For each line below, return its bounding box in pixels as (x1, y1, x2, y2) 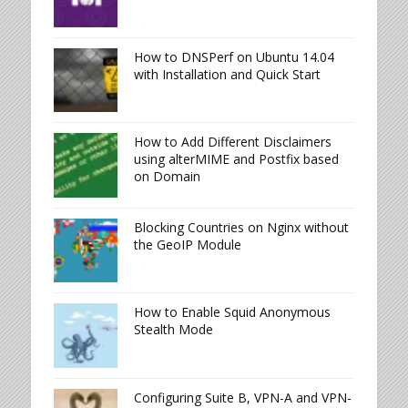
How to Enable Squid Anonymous (133, 303, 331, 321)
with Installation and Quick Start (133, 66, 321, 84)
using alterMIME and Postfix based (133, 150, 339, 168)
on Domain (133, 168, 200, 186)
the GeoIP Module (133, 235, 241, 253)
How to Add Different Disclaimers (133, 133, 331, 151)
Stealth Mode (133, 321, 213, 339)
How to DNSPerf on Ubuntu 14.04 (133, 48, 334, 66)
